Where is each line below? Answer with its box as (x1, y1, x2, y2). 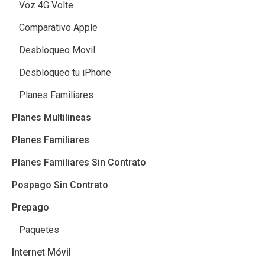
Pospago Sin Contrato (12, 179, 108, 190)
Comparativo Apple (19, 22, 98, 33)
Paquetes (19, 224, 59, 235)
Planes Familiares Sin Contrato (12, 157, 146, 168)
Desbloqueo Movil (19, 44, 95, 56)
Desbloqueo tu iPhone (19, 67, 111, 78)
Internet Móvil (12, 247, 71, 258)
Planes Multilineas (12, 112, 91, 123)
